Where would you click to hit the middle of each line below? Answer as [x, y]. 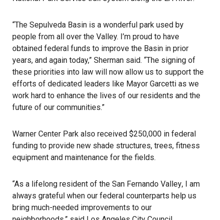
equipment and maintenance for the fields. [84, 157]
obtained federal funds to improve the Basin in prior [100, 48]
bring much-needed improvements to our [82, 207]
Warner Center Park [45, 134]
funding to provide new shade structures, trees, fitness [106, 146]
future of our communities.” [58, 107]
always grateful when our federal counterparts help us [104, 196]
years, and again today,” [53, 60]
